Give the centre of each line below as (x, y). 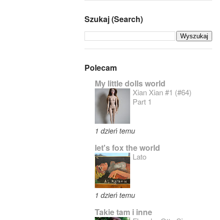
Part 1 (142, 102)
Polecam (101, 68)
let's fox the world (127, 148)
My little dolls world (130, 83)
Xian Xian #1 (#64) (162, 92)
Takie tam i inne (124, 212)
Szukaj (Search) (114, 19)
